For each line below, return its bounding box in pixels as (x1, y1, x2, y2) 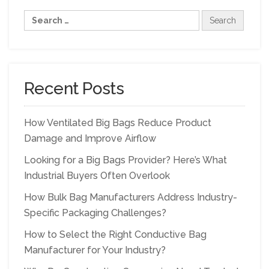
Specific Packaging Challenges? (24, 207, 166, 219)
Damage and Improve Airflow (24, 132, 156, 144)
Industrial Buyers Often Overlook (24, 169, 170, 181)
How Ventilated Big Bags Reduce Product (24, 116, 211, 128)
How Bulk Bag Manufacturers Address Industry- (24, 191, 237, 203)
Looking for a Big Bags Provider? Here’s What (24, 154, 227, 166)
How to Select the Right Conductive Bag (24, 228, 207, 240)
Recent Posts (24, 78, 124, 98)
